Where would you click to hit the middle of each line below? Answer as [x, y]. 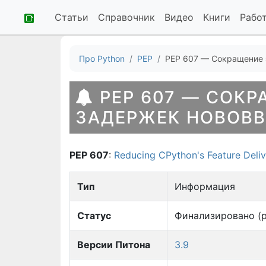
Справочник [126, 17]
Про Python [102, 58]
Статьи [72, 17]
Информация [205, 186]
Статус [94, 216]
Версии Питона [114, 245]
